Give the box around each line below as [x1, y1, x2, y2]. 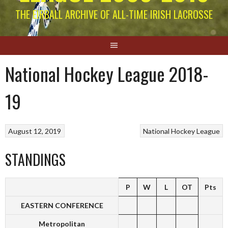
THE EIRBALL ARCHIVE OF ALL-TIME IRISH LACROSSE [15, 6, 213, 22]
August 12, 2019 [8, 126, 62, 135]
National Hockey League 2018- [5, 60, 208, 87]
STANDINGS [5, 149, 66, 170]
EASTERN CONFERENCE [20, 201, 103, 210]
